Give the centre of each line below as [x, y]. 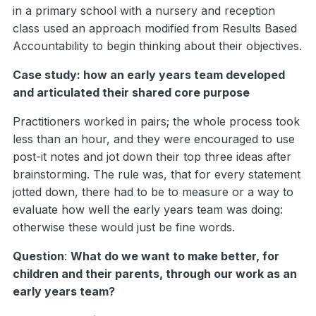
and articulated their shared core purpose [131, 93]
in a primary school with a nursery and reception [144, 11]
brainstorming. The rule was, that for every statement [157, 175]
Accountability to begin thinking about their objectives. [157, 46]
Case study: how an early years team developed [149, 75]
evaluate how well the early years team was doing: [148, 210]
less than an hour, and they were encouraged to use [154, 139]
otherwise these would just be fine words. [124, 227]
